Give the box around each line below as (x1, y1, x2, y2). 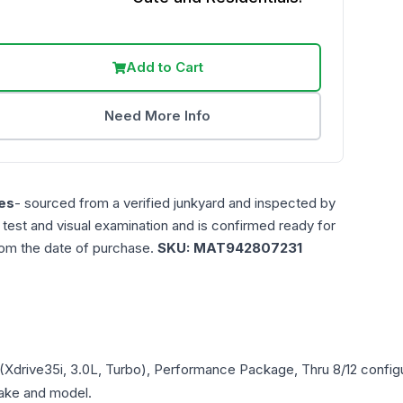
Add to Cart (125, 58, 203, 76)
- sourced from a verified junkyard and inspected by (14, 194, 336, 212)
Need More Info (104, 107, 211, 125)
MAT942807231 (193, 239, 302, 257)
